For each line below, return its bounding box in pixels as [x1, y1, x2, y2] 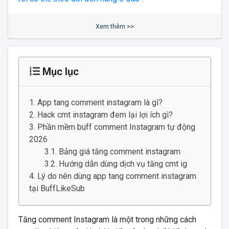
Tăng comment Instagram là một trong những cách [18, 214, 196, 224]
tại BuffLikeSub [29, 183, 85, 193]
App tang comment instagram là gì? [37, 97, 163, 107]
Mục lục [39, 65, 79, 78]
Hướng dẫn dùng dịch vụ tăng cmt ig [58, 158, 187, 169]
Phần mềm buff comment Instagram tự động [37, 122, 195, 132]
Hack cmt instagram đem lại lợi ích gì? [37, 109, 173, 120]
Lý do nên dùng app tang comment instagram [37, 171, 196, 181]
